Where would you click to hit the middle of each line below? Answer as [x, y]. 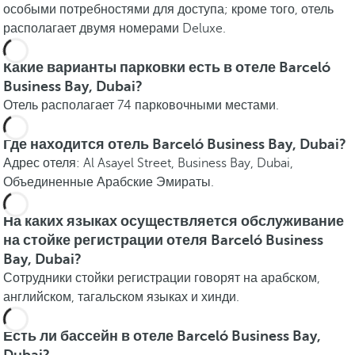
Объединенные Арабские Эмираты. [109, 182]
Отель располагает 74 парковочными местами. [141, 105]
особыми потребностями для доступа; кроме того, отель [168, 10]
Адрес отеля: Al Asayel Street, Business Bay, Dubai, [148, 163]
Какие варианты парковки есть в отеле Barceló [167, 67]
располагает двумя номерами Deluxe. [115, 29]
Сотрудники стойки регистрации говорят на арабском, [162, 278]
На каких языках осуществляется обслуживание [174, 221]
